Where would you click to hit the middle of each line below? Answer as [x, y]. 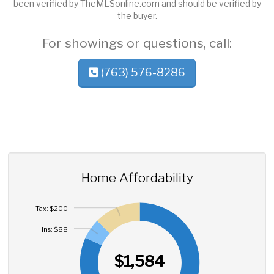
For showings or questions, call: [137, 43]
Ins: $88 [55, 230]
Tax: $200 [52, 209]
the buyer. [137, 16]
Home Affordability [137, 178]
